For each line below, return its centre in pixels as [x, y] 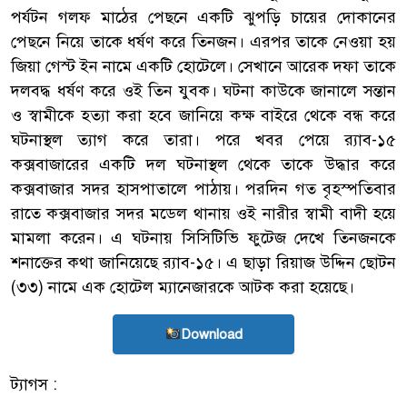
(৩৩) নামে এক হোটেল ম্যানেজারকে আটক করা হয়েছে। [183, 287]
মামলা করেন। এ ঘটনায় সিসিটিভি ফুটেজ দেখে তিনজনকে [203, 238]
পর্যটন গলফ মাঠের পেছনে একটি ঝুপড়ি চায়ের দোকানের [203, 17]
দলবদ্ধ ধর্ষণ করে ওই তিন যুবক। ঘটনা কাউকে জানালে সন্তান [203, 90]
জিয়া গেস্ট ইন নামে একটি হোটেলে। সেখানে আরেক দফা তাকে [203, 66]
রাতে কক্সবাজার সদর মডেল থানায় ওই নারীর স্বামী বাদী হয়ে [203, 213]
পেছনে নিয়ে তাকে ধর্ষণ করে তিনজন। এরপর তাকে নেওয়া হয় [203, 41]
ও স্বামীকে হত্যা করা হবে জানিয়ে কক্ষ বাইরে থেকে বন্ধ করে [203, 115]
